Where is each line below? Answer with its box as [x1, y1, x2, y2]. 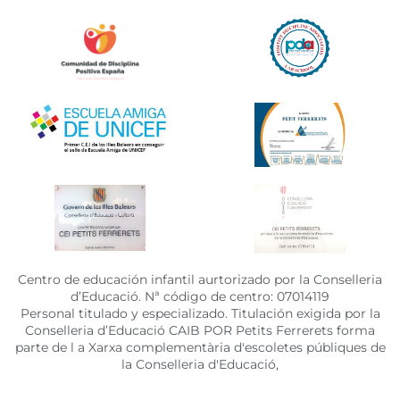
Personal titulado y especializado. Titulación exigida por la [20, 304, 380, 321]
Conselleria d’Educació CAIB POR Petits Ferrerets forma [25, 321, 375, 338]
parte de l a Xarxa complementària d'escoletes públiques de [14, 338, 386, 355]
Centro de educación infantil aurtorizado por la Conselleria [18, 271, 382, 287]
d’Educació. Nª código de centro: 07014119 [71, 287, 329, 304]
